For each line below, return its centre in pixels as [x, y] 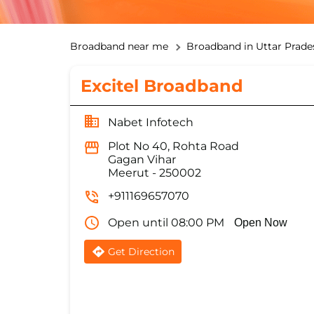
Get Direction [141, 252]
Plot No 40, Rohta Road [173, 146]
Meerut [128, 173]
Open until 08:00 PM [166, 223]
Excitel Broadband [162, 86]
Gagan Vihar [142, 160]
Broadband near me [119, 47]
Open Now [260, 223]
